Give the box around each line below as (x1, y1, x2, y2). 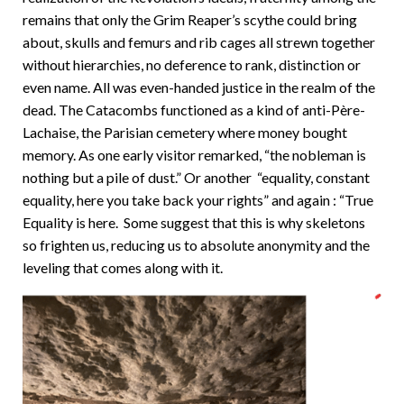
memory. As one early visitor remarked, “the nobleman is (23, 146, 366, 163)
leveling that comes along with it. (23, 259, 223, 276)
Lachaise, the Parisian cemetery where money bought (23, 124, 347, 141)
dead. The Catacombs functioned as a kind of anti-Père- (23, 101, 365, 118)
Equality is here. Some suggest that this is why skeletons (23, 214, 365, 231)
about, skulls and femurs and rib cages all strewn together (23, 33, 375, 50)
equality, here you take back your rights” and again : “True (23, 191, 373, 208)
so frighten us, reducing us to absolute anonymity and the (23, 236, 370, 253)
